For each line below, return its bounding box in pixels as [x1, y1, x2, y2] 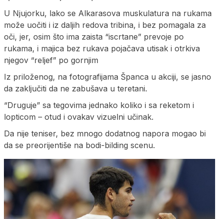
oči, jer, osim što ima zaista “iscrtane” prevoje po [4, 31, 184, 42]
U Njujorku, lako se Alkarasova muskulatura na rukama [4, 8, 212, 18]
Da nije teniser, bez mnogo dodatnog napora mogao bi [4, 128, 206, 138]
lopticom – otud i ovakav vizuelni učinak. [4, 111, 153, 122]
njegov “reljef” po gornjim [4, 55, 98, 65]
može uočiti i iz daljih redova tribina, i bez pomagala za [4, 20, 206, 30]
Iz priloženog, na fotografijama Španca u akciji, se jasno [4, 71, 211, 82]
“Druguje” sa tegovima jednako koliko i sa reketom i [4, 100, 194, 110]
